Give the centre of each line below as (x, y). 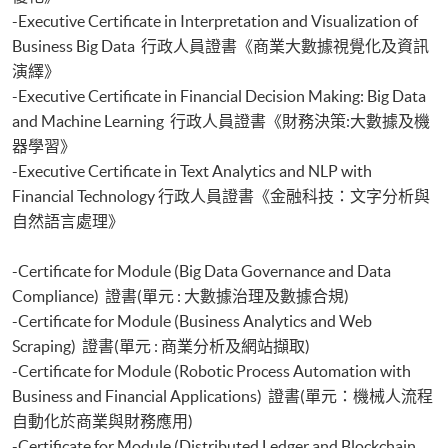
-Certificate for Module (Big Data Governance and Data (201, 270)
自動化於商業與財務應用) (102, 420)
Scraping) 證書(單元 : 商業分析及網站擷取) (161, 345)
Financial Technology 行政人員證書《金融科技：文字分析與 (221, 195)
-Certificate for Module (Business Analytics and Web (192, 320)
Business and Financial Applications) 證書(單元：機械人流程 (222, 395)
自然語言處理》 (68, 220)
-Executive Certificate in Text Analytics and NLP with (192, 170)
